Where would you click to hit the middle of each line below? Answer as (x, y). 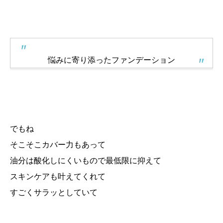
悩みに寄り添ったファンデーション (111, 60)
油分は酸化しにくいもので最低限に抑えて (86, 160)
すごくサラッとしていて (54, 192)
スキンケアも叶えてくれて (58, 176)
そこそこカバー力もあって (58, 144)
